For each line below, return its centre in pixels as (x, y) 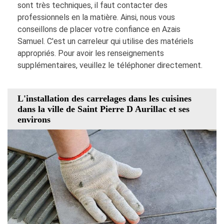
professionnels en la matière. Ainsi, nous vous (96, 17)
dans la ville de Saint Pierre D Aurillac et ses (103, 109)
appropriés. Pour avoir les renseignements (91, 53)
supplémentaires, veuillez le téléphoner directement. (110, 65)
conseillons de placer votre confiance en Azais (99, 29)
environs (34, 119)
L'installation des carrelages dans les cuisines (104, 98)
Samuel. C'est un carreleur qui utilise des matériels (105, 41)
